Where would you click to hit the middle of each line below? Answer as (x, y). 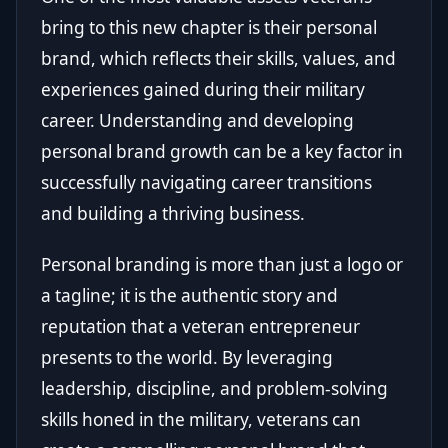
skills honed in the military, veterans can (201, 419)
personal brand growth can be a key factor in (222, 151)
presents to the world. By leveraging (187, 357)
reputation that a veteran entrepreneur (200, 326)
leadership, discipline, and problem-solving (214, 388)
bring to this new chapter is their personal (209, 27)
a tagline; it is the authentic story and (189, 295)
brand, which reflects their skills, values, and (218, 58)
